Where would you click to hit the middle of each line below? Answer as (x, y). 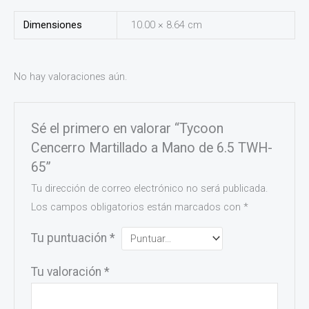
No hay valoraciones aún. (70, 77)
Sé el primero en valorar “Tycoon (128, 128)
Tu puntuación (71, 238)
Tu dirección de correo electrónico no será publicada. (150, 188)
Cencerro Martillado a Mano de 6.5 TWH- (152, 148)
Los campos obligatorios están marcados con (138, 207)
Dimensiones (53, 25)
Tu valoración (68, 272)
